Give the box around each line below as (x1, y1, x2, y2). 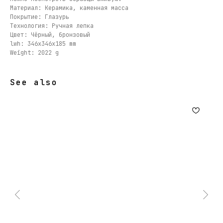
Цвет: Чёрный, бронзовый (10, 31, 90, 39)
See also (10, 77, 58, 88)
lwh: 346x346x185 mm (10, 40, 76, 48)
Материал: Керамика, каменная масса (10, 4, 128, 12)
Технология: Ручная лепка (10, 22, 94, 30)
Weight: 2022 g (10, 49, 59, 57)
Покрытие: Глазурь (10, 13, 69, 21)
